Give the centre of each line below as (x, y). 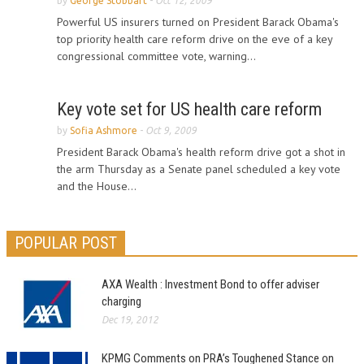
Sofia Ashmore (104, 130)
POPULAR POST (66, 243)
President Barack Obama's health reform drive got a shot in (201, 152)
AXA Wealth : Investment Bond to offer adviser (210, 284)
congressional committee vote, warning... (156, 56)
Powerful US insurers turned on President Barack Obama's (198, 22)
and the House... (97, 186)
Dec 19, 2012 (130, 320)
